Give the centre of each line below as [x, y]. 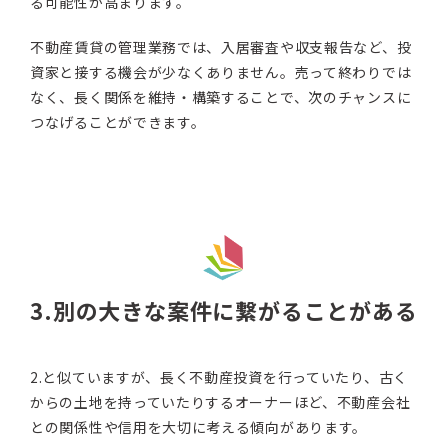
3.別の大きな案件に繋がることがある [224, 310]
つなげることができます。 [118, 122]
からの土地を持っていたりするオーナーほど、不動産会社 [220, 402]
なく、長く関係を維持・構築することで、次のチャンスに [221, 97]
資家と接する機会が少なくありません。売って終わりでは [221, 72]
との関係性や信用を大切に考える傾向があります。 [199, 427]
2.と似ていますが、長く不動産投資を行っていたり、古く [219, 377]
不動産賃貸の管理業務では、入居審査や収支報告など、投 [221, 47]
